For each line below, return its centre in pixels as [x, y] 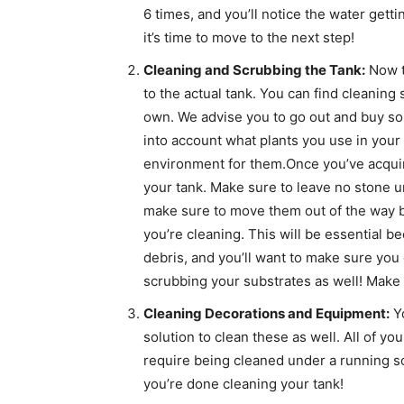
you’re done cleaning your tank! [243, 384]
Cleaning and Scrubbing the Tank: [254, 70]
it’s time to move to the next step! [249, 38]
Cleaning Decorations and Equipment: [266, 314]
